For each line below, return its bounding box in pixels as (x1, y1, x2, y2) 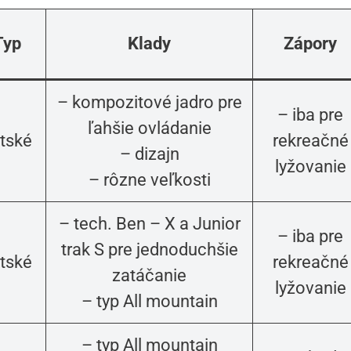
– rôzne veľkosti (88, 170, 211, 190)
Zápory (284, 34, 337, 54)
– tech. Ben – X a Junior (58, 214, 241, 234)
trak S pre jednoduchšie (60, 240, 238, 260)
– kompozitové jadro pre (56, 92, 242, 113)
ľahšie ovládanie (87, 118, 212, 139)
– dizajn (119, 144, 179, 165)
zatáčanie (112, 266, 186, 286)
